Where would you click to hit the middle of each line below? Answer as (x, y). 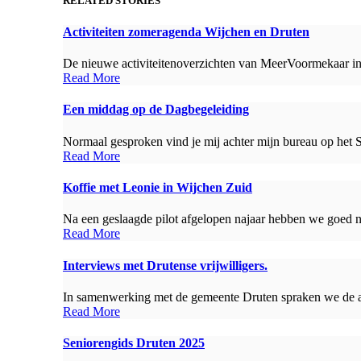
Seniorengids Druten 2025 (134, 343)
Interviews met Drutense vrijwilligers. (165, 265)
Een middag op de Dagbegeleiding (156, 110)
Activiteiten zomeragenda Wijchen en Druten (186, 31)
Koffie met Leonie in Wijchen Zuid (158, 187)
